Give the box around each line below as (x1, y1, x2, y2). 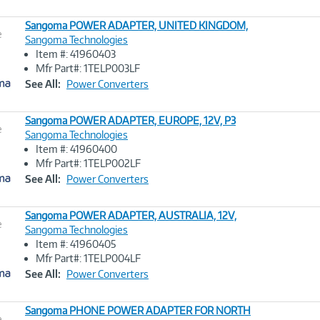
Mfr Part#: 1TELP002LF (36, 157, 141, 169)
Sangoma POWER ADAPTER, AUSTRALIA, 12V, (25, 209, 236, 221)
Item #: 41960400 (36, 143, 117, 155)
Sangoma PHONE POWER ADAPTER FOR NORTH (25, 304, 251, 316)
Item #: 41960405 (36, 238, 116, 250)
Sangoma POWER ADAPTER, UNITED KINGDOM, (25, 19, 248, 31)
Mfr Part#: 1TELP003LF (36, 62, 140, 74)
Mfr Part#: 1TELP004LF (36, 252, 141, 264)
